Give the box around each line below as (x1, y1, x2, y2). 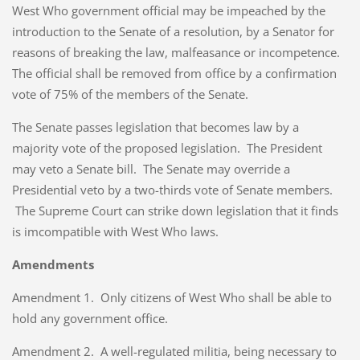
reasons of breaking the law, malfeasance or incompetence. (11, 44, 343, 61)
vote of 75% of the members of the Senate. (11, 86, 248, 103)
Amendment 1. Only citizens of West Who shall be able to (11, 289, 332, 306)
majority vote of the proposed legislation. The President (11, 140, 322, 157)
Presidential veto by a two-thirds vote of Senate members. (11, 182, 333, 198)
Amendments (11, 256, 94, 273)
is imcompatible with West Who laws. (11, 223, 219, 240)
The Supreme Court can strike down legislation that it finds (11, 202, 338, 219)
